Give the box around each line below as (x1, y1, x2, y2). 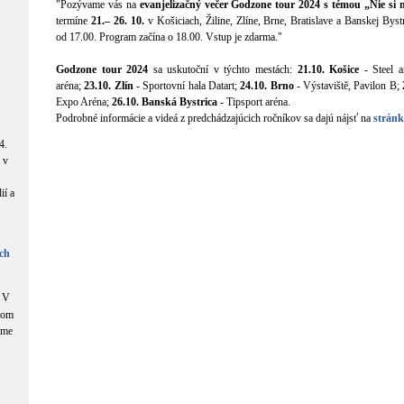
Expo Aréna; (56, 96, 112, 108)
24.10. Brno (240, 79, 294, 92)
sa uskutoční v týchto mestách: (148, 63, 298, 76)
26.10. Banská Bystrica (112, 96, 217, 108)
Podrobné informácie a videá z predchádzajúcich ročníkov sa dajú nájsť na (56, 112, 373, 124)
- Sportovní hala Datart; (133, 79, 241, 92)
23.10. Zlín (84, 79, 133, 92)
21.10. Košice (297, 63, 360, 76)
